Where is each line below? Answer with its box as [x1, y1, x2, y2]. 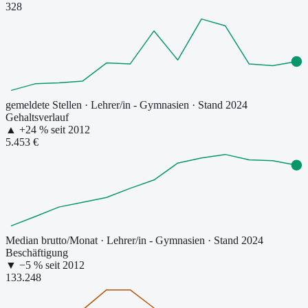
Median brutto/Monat [5, 234, 98, 247]
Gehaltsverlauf [5, 111, 69, 124]
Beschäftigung [5, 247, 68, 259]
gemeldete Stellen [5, 99, 82, 111]
